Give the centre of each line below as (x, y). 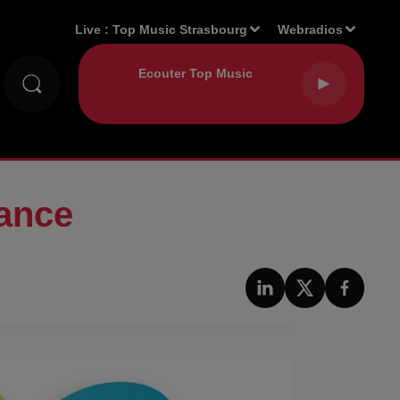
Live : (94, 29)
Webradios (311, 29)
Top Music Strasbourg (180, 29)
